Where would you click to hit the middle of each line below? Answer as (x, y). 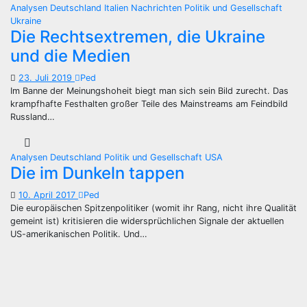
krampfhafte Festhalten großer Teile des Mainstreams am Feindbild (149, 104)
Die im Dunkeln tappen (97, 173)
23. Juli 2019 (47, 78)
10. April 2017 (48, 195)
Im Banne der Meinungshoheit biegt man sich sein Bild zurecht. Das (149, 91)
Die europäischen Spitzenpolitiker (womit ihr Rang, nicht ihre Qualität (153, 208)
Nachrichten (158, 8)
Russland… (33, 117)
